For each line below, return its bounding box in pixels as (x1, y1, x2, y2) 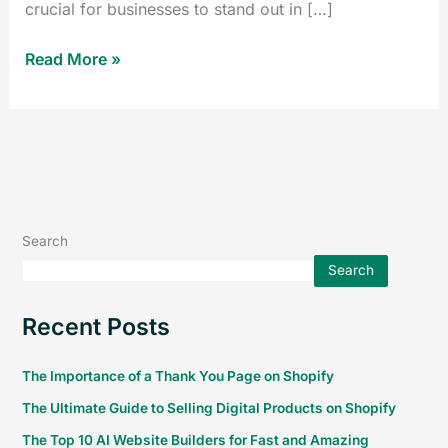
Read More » (24, 49, 121, 69)
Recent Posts (22, 311, 171, 341)
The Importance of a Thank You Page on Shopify (22, 368, 335, 384)
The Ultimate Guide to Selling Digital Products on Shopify (22, 400, 397, 416)
